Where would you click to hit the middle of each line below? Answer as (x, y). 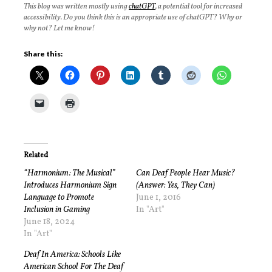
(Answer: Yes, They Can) (175, 186)
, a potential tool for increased (199, 7)
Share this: (43, 54)
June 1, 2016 (158, 198)
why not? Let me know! (59, 29)
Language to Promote (59, 198)
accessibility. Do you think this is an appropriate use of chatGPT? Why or (133, 18)
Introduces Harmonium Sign (70, 186)
